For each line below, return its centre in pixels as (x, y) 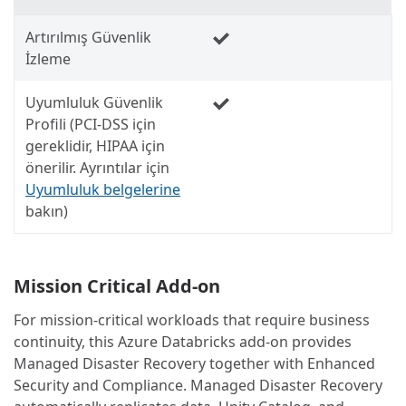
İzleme (48, 59)
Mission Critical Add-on (117, 286)
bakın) (47, 212)
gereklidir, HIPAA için (95, 146)
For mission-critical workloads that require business (192, 320)
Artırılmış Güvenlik (88, 38)
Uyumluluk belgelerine (103, 190)
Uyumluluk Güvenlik (94, 103)
